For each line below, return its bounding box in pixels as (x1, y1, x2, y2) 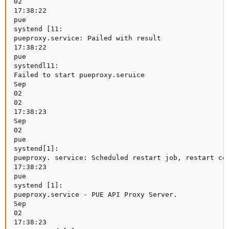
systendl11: (14, 61, 59, 70)
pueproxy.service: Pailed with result (14, 34, 161, 42)
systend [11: (14, 25, 63, 33)
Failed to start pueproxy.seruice (14, 71, 145, 79)
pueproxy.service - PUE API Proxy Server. (14, 190, 177, 198)
